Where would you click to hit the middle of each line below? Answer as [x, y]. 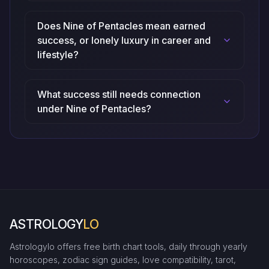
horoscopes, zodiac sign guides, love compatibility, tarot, [123, 260]
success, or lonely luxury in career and [124, 41]
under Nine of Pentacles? [94, 109]
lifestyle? [58, 55]
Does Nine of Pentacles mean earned [121, 26]
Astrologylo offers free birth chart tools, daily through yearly [128, 247]
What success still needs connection [119, 95]
